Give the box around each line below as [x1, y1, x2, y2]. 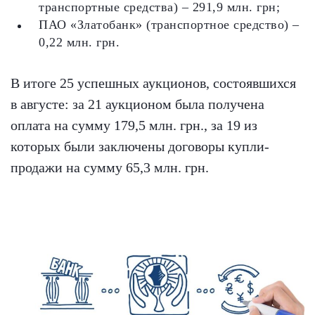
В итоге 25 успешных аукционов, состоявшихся [11, 75, 296, 91]
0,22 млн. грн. [39, 35, 120, 49]
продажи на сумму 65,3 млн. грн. [11, 160, 209, 175]
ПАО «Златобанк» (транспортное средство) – [39, 18, 300, 32]
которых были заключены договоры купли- [11, 139, 269, 154]
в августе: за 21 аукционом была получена [11, 96, 264, 112]
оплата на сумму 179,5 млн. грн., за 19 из [11, 117, 257, 133]
